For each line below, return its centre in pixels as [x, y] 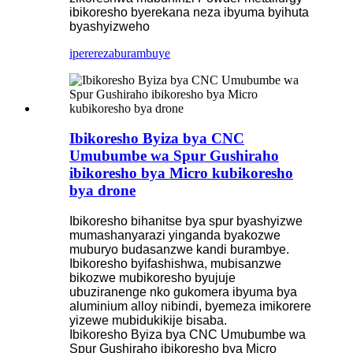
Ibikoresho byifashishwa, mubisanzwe [175, 263]
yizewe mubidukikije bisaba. [148, 320]
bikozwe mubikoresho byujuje [152, 277]
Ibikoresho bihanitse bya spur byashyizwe [186, 221]
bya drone [102, 191]
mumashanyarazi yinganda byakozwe [175, 235]
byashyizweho [110, 26]
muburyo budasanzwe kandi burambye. [179, 249]
